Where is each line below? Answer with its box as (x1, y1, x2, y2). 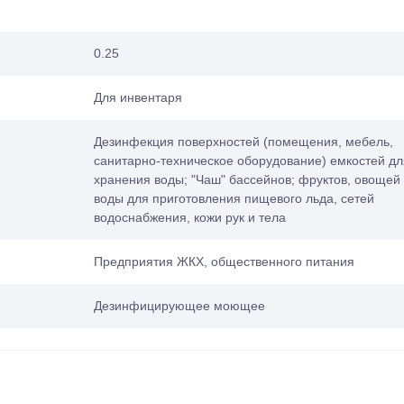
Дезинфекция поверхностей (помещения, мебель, (94, 134, 393, 149)
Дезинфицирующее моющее (94, 298, 265, 313)
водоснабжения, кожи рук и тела (94, 210, 286, 225)
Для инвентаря (94, 90, 182, 105)
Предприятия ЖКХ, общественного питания (94, 254, 354, 269)
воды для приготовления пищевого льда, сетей (94, 191, 374, 206)
